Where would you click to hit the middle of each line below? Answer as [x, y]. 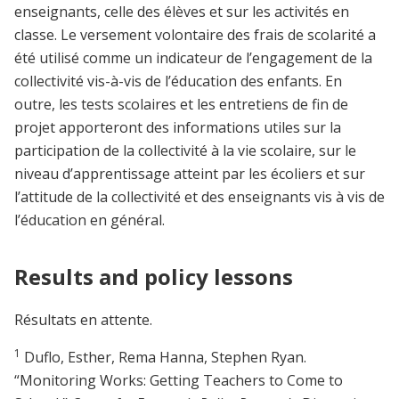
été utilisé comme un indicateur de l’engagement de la [193, 58]
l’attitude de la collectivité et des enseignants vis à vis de [199, 197]
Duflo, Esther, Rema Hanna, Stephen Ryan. [163, 358]
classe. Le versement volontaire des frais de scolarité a [195, 35]
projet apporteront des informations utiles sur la [178, 128]
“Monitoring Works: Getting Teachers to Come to [179, 381]
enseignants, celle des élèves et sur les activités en [182, 12]
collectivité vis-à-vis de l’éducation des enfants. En [178, 81]
